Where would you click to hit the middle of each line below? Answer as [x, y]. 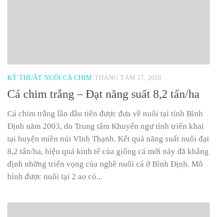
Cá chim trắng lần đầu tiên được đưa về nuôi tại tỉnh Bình [105, 114]
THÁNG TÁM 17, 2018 [128, 78]
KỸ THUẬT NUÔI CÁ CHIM [49, 78]
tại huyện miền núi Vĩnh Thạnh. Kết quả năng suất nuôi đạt [108, 139]
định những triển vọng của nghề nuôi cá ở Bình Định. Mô [105, 164]
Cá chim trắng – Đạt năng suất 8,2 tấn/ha [103, 94]
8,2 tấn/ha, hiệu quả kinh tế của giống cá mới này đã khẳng [108, 152]
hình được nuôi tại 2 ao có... [55, 177]
